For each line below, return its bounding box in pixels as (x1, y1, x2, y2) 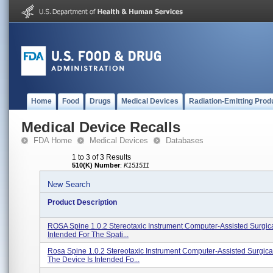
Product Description (48, 198, 117, 207)
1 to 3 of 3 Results (72, 153, 131, 161)
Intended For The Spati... (48, 230, 129, 239)
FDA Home (34, 136, 72, 145)
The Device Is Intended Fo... (48, 255, 140, 264)
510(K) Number (72, 161, 120, 169)
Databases (166, 136, 204, 145)
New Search (48, 180, 90, 189)
